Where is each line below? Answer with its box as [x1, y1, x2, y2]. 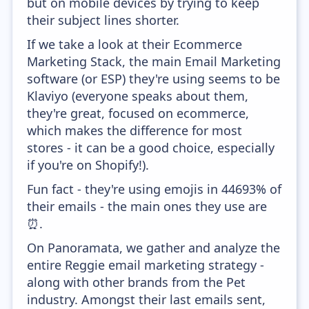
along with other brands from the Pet [27, 274, 246, 290]
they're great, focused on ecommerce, [27, 105, 250, 121]
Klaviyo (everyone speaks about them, [27, 88, 249, 104]
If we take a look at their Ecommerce [27, 36, 243, 52]
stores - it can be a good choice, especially [27, 139, 275, 156]
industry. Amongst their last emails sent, [27, 291, 266, 308]
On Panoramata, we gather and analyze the [27, 239, 281, 256]
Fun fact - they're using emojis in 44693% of [27, 181, 282, 197]
